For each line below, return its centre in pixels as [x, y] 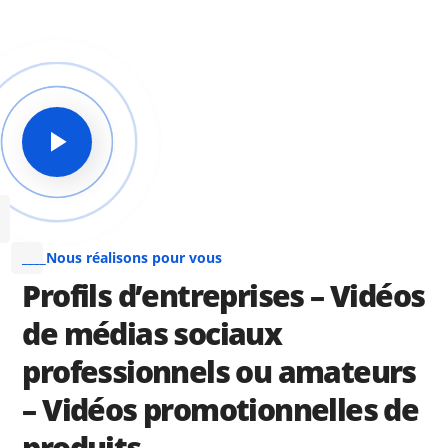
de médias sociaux [152, 333]
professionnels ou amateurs [219, 371]
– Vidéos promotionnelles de [220, 409]
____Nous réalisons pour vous [122, 257]
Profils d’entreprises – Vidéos [223, 295]
